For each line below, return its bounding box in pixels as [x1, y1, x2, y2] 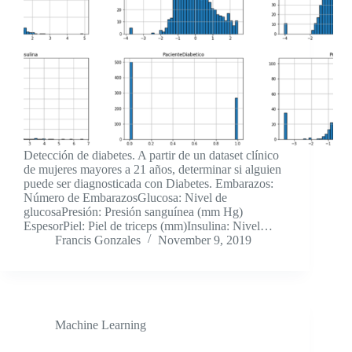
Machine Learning [55, 318, 146, 332]
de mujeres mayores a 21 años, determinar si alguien [24, 163, 281, 177]
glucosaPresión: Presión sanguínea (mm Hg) [24, 205, 243, 219]
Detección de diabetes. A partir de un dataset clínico [24, 148, 279, 163]
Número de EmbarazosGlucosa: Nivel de [24, 191, 227, 205]
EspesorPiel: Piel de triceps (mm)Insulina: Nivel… [24, 219, 273, 233]
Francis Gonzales [55, 233, 141, 247]
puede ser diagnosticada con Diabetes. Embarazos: [24, 177, 273, 191]
